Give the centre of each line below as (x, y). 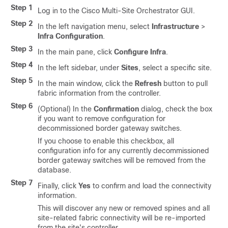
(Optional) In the (66, 109)
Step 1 (22, 8)
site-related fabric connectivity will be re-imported (122, 218)
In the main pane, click (76, 52)
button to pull (184, 83)
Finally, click (58, 186)
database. (54, 170)
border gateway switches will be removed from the (122, 160)
